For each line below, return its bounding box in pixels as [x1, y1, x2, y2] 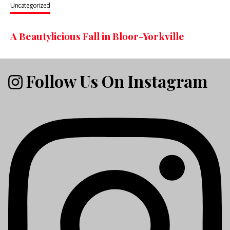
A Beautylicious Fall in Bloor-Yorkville [10, 29, 184, 43]
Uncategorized [10, 1, 50, 10]
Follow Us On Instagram [23, 69, 207, 92]
